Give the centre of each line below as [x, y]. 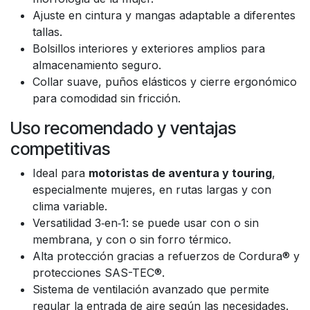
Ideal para [61, 173]
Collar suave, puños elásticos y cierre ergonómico [165, 82]
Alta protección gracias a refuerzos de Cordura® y [166, 256]
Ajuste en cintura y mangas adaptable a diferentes [164, 15]
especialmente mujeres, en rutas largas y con [152, 190]
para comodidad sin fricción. [107, 98]
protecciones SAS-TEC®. [99, 273]
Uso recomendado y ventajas [123, 128]
